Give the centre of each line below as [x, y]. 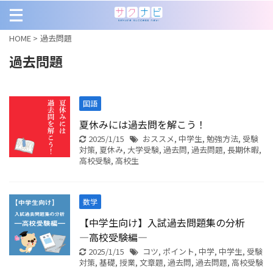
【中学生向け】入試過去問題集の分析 [167, 222]
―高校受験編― [113, 237]
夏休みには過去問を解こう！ [143, 124]
